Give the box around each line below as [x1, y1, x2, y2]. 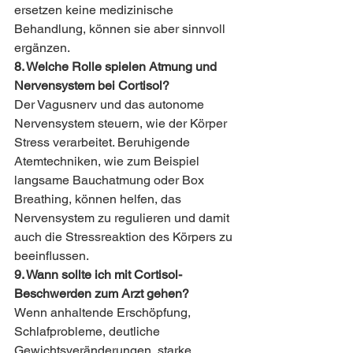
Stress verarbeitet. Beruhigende [14, 135, 193, 150]
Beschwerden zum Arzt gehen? [14, 286, 189, 302]
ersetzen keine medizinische [14, 2, 176, 18]
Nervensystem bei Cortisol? [14, 78, 169, 94]
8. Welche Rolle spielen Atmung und [14, 59, 220, 75]
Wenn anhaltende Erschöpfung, [14, 305, 194, 321]
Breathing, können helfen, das [14, 191, 184, 207]
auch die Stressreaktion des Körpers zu [14, 229, 236, 245]
